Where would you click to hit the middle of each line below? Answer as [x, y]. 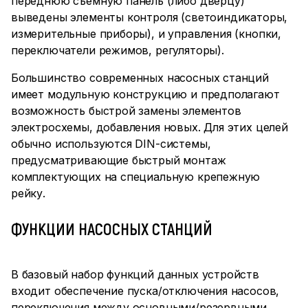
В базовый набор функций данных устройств [135, 274]
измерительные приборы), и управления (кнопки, [146, 34]
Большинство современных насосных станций [140, 78]
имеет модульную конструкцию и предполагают [145, 94]
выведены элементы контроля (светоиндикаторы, [150, 17]
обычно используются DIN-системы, [111, 144]
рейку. [28, 193]
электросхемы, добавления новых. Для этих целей [150, 127]
